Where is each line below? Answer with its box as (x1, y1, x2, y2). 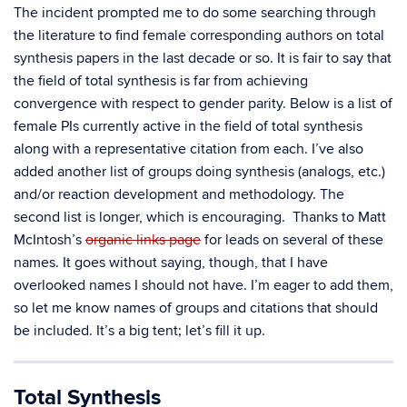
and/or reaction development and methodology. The (14, 185, 344, 203)
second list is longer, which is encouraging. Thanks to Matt (14, 208, 386, 226)
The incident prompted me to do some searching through (14, 4, 376, 22)
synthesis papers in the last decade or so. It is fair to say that (14, 49, 392, 67)
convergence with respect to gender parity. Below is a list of (14, 94, 392, 113)
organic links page (85, 231, 201, 249)
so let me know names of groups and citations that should (14, 299, 378, 317)
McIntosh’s (14, 231, 85, 249)
